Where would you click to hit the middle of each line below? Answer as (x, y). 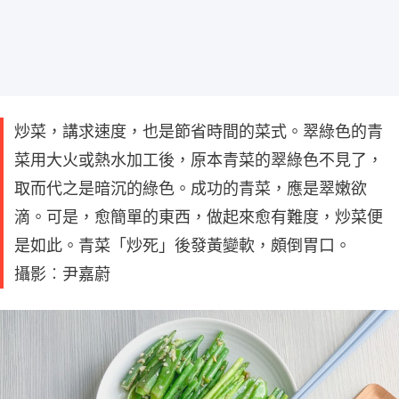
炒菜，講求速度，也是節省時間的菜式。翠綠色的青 (199, 131)
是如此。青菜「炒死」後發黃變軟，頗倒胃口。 (183, 245)
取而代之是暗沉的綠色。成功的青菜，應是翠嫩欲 (191, 188)
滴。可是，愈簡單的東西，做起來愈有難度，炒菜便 (199, 217)
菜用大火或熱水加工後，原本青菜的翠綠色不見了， (199, 160)
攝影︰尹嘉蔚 (62, 274)
